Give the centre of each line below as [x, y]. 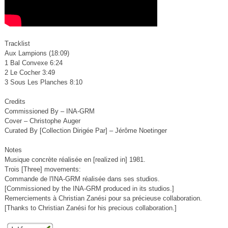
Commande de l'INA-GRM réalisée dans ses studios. [82, 179]
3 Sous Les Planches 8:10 [43, 82]
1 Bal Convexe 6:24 [33, 63]
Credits [15, 102]
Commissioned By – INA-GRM [49, 111]
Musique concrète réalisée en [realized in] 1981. [75, 160]
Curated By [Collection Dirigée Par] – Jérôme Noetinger [85, 131]
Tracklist [17, 44]
